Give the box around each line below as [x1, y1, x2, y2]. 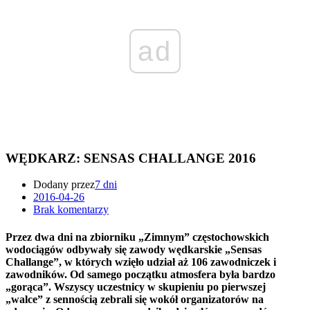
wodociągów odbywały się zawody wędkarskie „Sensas [6, 243, 262, 255]
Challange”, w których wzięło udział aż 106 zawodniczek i [6, 255, 276, 268]
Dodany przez [33, 179, 95, 191]
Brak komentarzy [33, 203, 109, 216]
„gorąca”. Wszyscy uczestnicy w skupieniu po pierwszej [6, 280, 266, 293]
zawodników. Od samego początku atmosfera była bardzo [6, 268, 275, 280]
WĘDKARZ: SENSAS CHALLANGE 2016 [6, 150, 256, 165]
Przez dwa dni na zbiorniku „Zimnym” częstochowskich [6, 230, 269, 243]
